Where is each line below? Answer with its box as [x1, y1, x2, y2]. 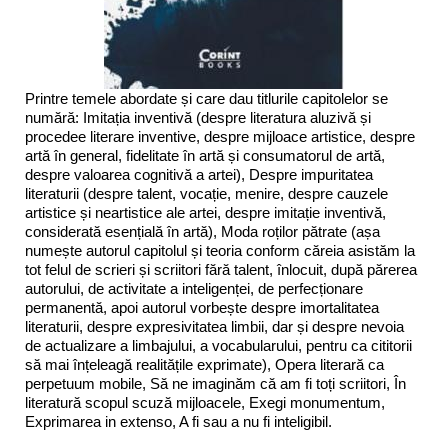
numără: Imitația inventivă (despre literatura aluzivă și [25, 109, 371, 127]
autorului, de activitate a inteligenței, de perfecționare [25, 280, 363, 298]
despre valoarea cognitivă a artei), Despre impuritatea [25, 166, 373, 184]
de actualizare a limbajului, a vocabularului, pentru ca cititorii [25, 337, 412, 355]
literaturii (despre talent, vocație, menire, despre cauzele [25, 185, 388, 203]
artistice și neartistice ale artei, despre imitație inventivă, [25, 204, 386, 222]
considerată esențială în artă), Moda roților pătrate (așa [25, 223, 380, 241]
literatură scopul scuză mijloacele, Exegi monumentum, [25, 394, 385, 412]
